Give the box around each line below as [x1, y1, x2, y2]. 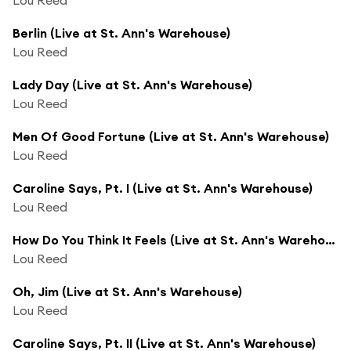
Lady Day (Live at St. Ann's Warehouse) [13, 76, 252, 92]
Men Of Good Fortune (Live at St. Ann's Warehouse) [13, 128, 329, 144]
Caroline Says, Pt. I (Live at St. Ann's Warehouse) [13, 179, 313, 196]
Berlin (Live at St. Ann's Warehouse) [13, 24, 230, 41]
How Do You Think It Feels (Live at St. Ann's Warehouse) [325, 231, 335, 248]
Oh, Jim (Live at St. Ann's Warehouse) [13, 283, 242, 299]
